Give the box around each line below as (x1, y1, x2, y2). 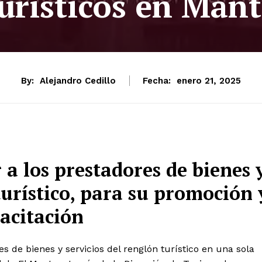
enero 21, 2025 (177, 75, 241, 87)
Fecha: (143, 75, 171, 86)
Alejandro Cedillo (40, 75, 116, 86)
